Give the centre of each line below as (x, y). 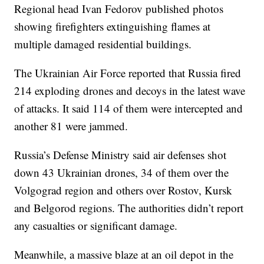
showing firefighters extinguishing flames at (113, 27)
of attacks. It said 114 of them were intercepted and (129, 108)
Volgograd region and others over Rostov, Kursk (123, 190)
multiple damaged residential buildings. (103, 44)
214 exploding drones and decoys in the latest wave (130, 91)
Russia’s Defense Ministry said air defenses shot (121, 155)
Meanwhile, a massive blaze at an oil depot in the (124, 255)
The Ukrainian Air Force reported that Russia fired (128, 73)
